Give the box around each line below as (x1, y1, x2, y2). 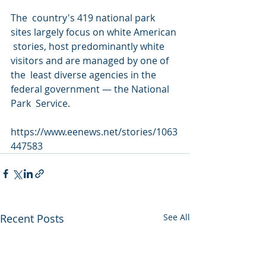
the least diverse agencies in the (11, 68, 159, 81)
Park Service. (11, 97, 70, 110)
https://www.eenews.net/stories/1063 (11, 125, 178, 138)
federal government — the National (11, 83, 172, 96)
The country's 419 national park (11, 11, 157, 24)
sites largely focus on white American (11, 26, 179, 39)
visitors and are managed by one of (11, 54, 171, 67)
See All (163, 211, 190, 223)
